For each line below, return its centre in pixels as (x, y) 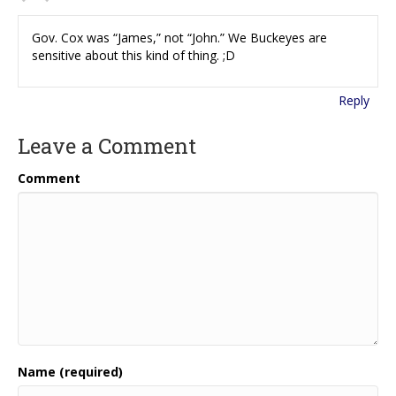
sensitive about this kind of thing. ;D (133, 55)
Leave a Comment (107, 145)
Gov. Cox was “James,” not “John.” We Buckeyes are (179, 37)
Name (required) (70, 371)
